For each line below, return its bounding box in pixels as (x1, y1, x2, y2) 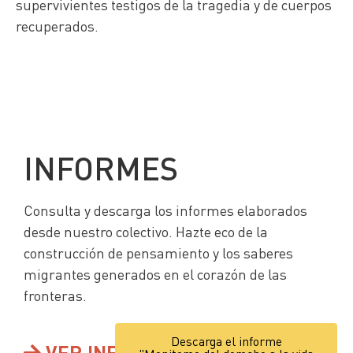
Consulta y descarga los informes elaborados (24, 200, 307, 219)
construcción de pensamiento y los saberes (24, 243, 293, 262)
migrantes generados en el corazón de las (24, 264, 287, 283)
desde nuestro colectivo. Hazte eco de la (24, 221, 268, 240)
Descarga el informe (170, 332, 282, 349)
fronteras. (24, 285, 87, 304)
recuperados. (16, 16, 98, 35)
